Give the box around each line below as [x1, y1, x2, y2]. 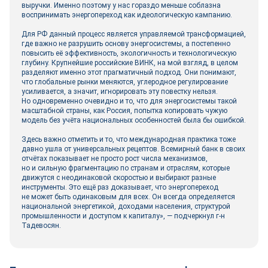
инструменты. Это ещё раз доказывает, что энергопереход [22, 183, 218, 191]
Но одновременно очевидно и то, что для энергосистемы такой [22, 97, 237, 105]
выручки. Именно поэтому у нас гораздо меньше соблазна [22, 1, 221, 10]
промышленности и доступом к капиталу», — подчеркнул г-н [22, 212, 225, 220]
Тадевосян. [22, 221, 61, 230]
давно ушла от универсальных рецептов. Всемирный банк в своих [22, 145, 245, 153]
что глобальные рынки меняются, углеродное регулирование [22, 78, 228, 86]
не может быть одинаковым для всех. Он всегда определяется [22, 193, 235, 201]
